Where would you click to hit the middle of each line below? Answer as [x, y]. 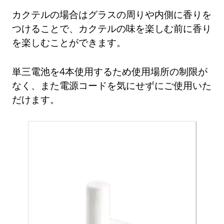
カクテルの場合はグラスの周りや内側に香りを [112, 14]
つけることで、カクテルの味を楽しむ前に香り [112, 28]
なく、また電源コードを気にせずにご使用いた [112, 85]
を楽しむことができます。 [69, 42]
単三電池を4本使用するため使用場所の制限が [110, 71]
